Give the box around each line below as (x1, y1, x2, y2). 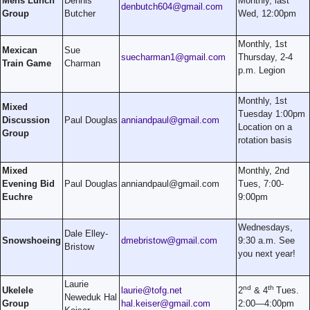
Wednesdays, (238, 221, 293, 232)
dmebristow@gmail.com (121, 235, 217, 246)
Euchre (2, 191, 33, 202)
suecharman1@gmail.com (121, 51, 226, 62)
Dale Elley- (64, 228, 108, 239)
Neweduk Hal (64, 291, 117, 302)
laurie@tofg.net (121, 284, 182, 295)
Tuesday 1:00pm (238, 108, 305, 119)
